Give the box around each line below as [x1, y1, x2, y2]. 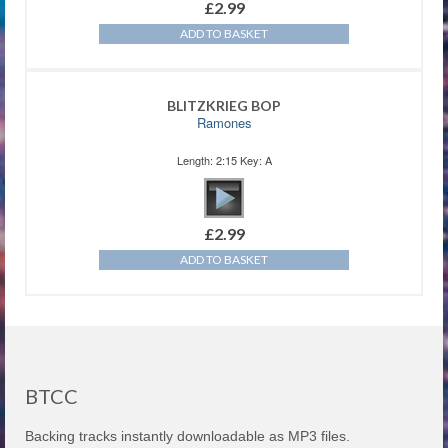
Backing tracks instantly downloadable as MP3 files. [25, 428, 350, 445]
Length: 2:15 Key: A [176, 152, 272, 169]
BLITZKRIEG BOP [167, 97, 281, 115]
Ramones [196, 113, 252, 133]
